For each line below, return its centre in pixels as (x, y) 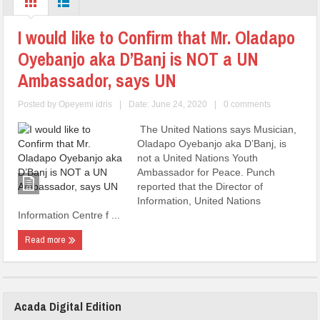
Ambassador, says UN (97, 80)
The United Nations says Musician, (217, 129)
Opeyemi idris (86, 104)
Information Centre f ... (69, 215)
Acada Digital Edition (68, 306)
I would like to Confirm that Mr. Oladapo (157, 37)
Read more (47, 239)
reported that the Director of (200, 186)
